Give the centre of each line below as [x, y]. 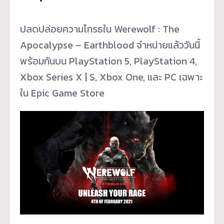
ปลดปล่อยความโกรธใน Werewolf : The [100, 29]
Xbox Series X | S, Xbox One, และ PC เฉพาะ [111, 77]
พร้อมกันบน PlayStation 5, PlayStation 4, [108, 61]
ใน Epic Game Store [62, 93]
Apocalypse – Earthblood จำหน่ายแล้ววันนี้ [110, 45]
